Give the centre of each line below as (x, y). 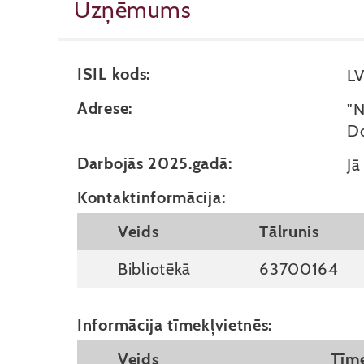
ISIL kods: (114, 74)
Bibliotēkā (154, 269)
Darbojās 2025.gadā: (155, 163)
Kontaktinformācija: (152, 197)
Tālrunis (290, 231)
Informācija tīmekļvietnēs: (175, 325)
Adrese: (105, 108)
